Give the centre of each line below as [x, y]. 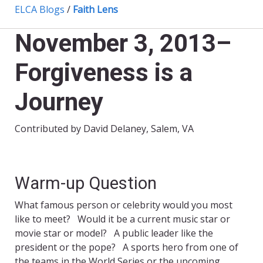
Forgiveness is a [104, 73]
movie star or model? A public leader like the [114, 233]
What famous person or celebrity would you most [124, 205]
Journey [59, 102]
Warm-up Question [86, 183]
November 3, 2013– [123, 43]
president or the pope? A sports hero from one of [127, 247]
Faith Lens [95, 10]
